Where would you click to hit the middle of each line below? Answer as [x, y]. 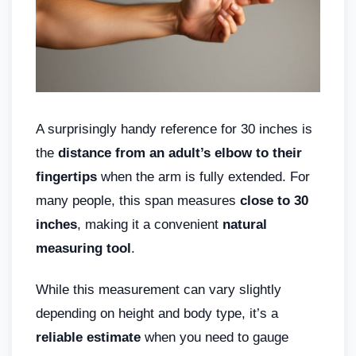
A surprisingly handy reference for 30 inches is [174, 129]
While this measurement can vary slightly [159, 289]
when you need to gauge [215, 337]
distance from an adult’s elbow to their [180, 153]
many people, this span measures [138, 200]
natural [245, 224]
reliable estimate [88, 337]
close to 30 [274, 200]
